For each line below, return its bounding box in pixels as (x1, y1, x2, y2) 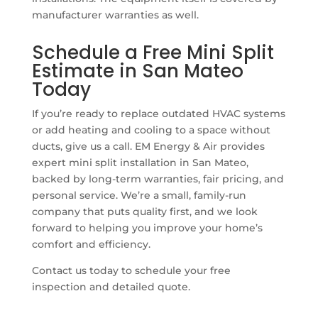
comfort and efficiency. (31, 237, 150, 251)
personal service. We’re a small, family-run (31, 188, 246, 202)
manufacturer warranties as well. (31, 8, 199, 21)
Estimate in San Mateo (31, 57, 243, 84)
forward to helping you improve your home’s (31, 221, 263, 234)
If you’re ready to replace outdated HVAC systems (31, 106, 285, 120)
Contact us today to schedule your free (31, 263, 231, 277)
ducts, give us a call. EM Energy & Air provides (31, 139, 265, 153)
